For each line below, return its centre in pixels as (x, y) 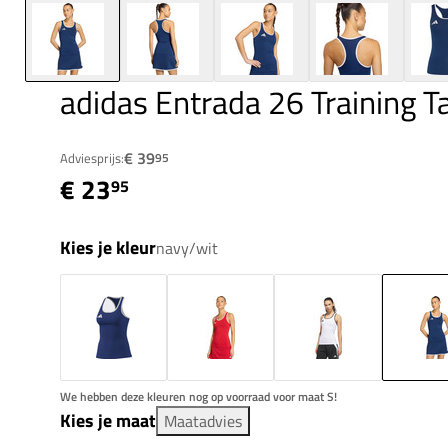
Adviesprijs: (92, 158)
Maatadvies (203, 421)
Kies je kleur (108, 248)
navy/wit (187, 248)
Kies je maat (108, 421)
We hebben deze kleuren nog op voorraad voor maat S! (198, 397)
